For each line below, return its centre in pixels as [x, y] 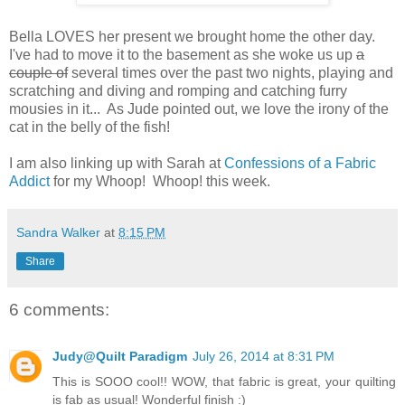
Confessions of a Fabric [300, 163]
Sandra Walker [58, 232]
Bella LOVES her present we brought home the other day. [194, 36]
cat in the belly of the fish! [89, 127]
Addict [29, 181]
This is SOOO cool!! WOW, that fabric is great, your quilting [224, 382]
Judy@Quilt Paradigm [120, 357]
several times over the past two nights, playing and [231, 72]
